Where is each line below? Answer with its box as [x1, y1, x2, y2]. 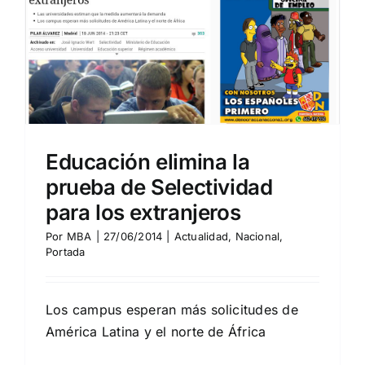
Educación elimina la [46, 148, 250, 174]
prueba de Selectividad [46, 174, 273, 200]
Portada [46, 244, 86, 258]
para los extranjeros [46, 199, 241, 225]
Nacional [235, 229, 280, 243]
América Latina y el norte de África [46, 323, 266, 340]
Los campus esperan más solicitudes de [46, 301, 298, 318]
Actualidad [174, 229, 229, 243]
